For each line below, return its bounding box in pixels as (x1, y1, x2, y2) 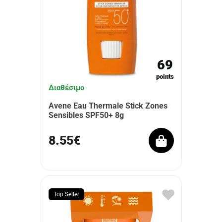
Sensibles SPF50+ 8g (48, 111, 124, 120)
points (156, 73, 174, 80)
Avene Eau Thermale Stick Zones (48, 101, 167, 111)
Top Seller (53, 191, 79, 198)
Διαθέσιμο (48, 83, 84, 92)
